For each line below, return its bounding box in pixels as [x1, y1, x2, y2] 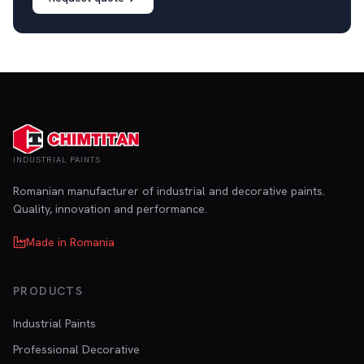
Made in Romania [26, 235, 115, 249]
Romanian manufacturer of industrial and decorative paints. [13, 184, 325, 198]
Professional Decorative [13, 342, 140, 357]
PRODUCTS [13, 284, 84, 298]
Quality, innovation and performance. [13, 201, 207, 216]
